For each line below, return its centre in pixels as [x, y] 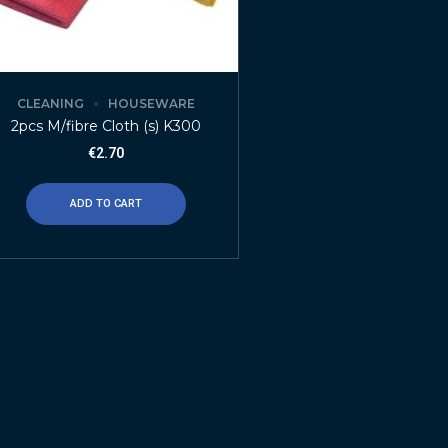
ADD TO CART [106, 203]
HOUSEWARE [152, 104]
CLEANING [51, 104]
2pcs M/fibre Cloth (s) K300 [106, 126]
